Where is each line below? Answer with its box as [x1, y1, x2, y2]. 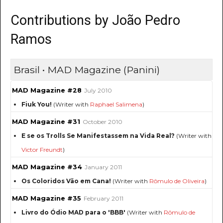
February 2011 [84, 195, 123, 203]
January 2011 [85, 163, 122, 171]
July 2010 [84, 87, 112, 95]
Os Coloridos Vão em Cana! [21, 177, 111, 185]
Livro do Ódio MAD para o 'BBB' [21, 209, 125, 217]
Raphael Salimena [90, 101, 142, 109]
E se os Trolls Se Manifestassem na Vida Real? [21, 132, 175, 140]
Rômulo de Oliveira [149, 177, 205, 185]
